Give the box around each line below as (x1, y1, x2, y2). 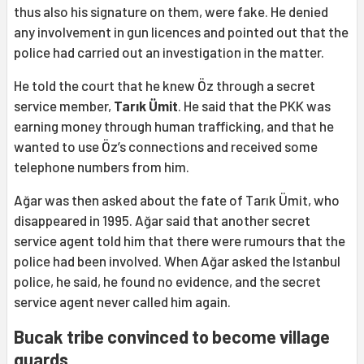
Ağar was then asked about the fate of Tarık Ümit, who (14, 192, 340, 209)
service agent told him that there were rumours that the (14, 232, 345, 249)
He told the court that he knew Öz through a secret (14, 77, 315, 94)
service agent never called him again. (14, 293, 231, 310)
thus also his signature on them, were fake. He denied (14, 3, 328, 20)
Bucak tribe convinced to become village (14, 326, 330, 348)
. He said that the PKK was (178, 97, 331, 115)
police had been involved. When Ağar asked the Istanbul (14, 253, 340, 270)
